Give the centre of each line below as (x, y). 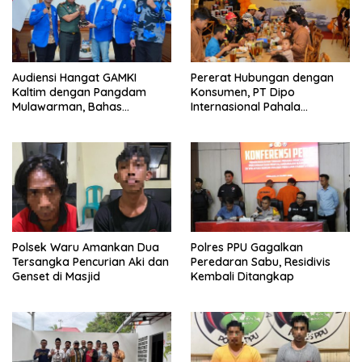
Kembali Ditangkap (242, 276)
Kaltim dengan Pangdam (79, 92)
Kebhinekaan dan (59, 121)
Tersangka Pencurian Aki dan (90, 261)
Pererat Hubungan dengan (262, 77)
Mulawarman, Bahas (67, 106)
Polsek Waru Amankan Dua (86, 247)
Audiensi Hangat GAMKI (74, 77)
